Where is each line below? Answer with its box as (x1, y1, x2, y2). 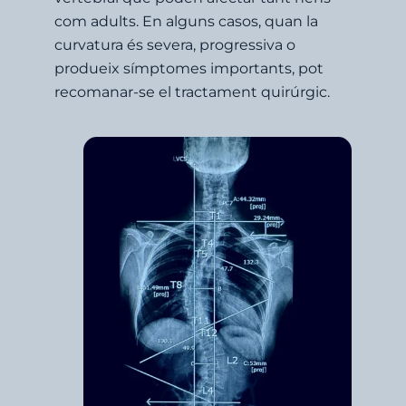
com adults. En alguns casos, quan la (54, 12, 318, 30)
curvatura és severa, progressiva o (54, 35, 295, 53)
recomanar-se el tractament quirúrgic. (54, 82, 330, 101)
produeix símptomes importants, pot (54, 59, 324, 77)
